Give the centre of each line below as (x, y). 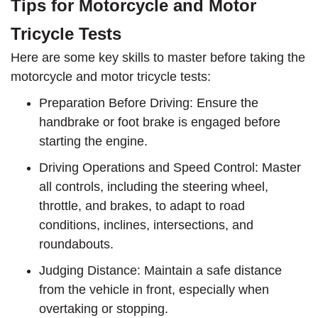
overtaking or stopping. (104, 309)
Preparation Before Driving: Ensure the (149, 103)
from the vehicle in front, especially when (154, 290)
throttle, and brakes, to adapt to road (142, 206)
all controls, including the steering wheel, (154, 187)
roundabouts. (76, 245)
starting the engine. (93, 142)
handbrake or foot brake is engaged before (160, 122)
